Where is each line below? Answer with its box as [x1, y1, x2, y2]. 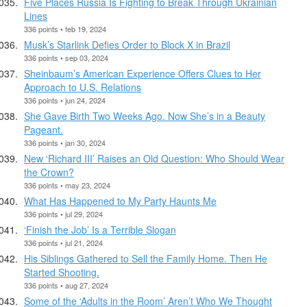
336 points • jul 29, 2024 [24, 208, 103, 219]
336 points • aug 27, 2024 [24, 279, 108, 291]
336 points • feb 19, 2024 [24, 23, 106, 34]
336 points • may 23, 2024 [24, 179, 110, 191]
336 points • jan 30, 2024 [24, 136, 106, 148]
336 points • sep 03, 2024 [24, 51, 108, 63]
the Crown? [24, 164, 74, 179]
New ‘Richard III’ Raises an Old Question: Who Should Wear [24, 151, 284, 165]
